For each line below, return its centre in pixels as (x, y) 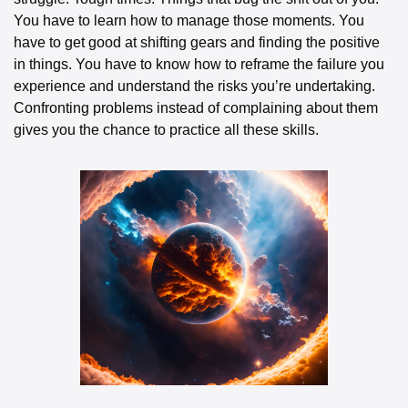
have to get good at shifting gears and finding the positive (197, 42)
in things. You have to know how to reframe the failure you (199, 64)
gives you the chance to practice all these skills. (166, 129)
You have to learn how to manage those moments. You (189, 20)
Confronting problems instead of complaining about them (196, 107)
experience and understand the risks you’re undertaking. (194, 86)
